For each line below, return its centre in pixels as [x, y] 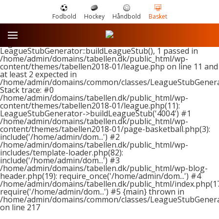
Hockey [94, 16]
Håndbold [126, 16]
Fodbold [64, 16]
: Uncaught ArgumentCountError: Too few [116, 35]
